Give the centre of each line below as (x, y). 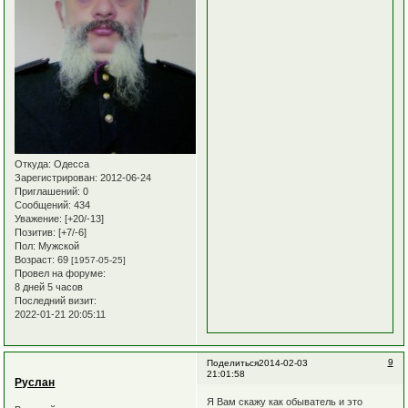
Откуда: (33, 163)
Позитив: (36, 232)
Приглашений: (48, 191)
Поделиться (232, 363)
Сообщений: (43, 204)
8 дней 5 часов (49, 286)
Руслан (35, 383)
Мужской (58, 245)
